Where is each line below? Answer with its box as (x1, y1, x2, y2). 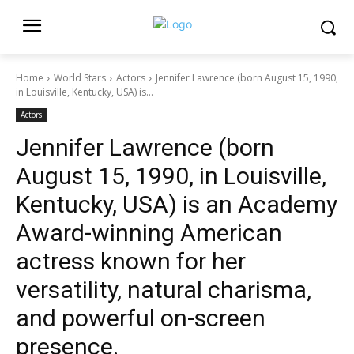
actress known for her (16, 247, 246, 275)
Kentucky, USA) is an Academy (16, 190, 337, 218)
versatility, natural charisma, (16, 276, 311, 303)
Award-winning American (16, 219, 282, 247)
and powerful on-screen (16, 304, 265, 332)
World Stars (54, 71, 106, 85)
